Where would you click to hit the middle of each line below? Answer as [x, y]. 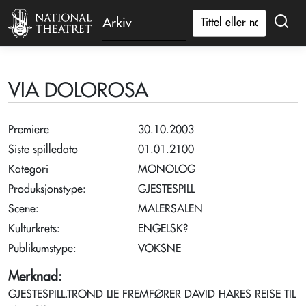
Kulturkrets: [36, 229]
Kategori [28, 169]
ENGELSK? [163, 229]
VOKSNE [159, 249]
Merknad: [37, 276]
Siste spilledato [43, 150]
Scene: [24, 209]
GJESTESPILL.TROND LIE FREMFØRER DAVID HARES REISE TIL [152, 294]
